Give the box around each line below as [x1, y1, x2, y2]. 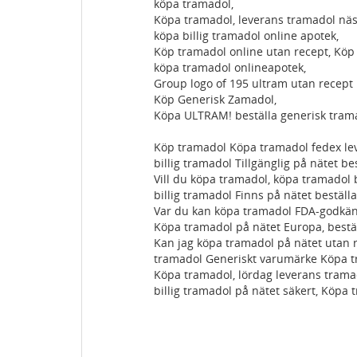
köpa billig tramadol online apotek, [154, 28, 339, 43]
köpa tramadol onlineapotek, [154, 60, 306, 75]
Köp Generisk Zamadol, [154, 92, 277, 107]
